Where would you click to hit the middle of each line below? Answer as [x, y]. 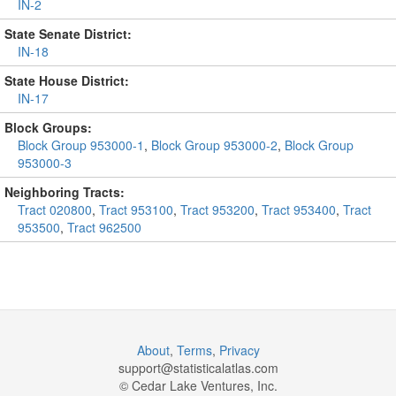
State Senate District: [68, 34]
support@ [145, 368]
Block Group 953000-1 [81, 145]
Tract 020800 [55, 209]
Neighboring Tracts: [65, 192]
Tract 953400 [299, 209]
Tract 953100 [136, 209]
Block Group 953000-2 [214, 145]
